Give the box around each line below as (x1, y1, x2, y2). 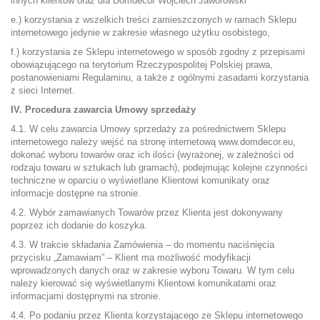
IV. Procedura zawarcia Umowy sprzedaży (11, 104, 196, 115)
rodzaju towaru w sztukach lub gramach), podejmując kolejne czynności (11, 162, 307, 173)
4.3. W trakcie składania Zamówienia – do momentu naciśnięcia (11, 239, 274, 250)
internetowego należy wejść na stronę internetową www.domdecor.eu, (11, 136, 296, 147)
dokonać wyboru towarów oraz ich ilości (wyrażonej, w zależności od (11, 149, 294, 160)
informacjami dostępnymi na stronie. (11, 291, 161, 301)
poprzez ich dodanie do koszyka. (11, 220, 147, 231)
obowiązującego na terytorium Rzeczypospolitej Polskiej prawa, (11, 59, 273, 70)
